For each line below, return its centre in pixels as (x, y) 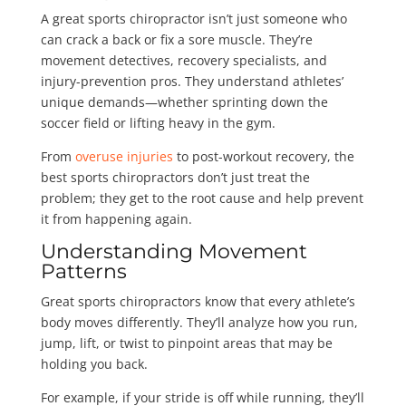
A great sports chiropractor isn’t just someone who (193, 18)
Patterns (83, 271)
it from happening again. (116, 218)
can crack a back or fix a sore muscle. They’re (176, 39)
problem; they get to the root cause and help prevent (202, 198)
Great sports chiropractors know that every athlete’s (198, 301)
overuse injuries (124, 156)
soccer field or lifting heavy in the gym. (159, 122)
